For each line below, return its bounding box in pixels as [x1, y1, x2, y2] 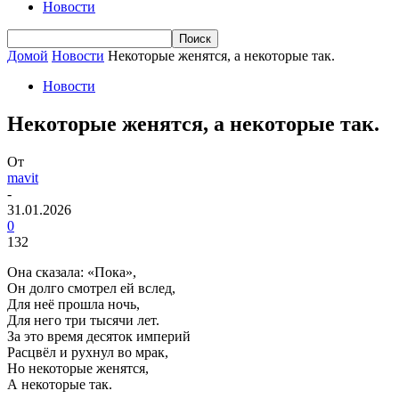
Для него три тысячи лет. [7, 312, 159, 328]
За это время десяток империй [7, 328, 191, 344]
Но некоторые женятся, [7, 360, 149, 376]
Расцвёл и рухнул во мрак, [7, 344, 168, 360]
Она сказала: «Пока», [7, 264, 136, 280]
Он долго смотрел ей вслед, [7, 280, 175, 296]
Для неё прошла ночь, [7, 296, 140, 312]
